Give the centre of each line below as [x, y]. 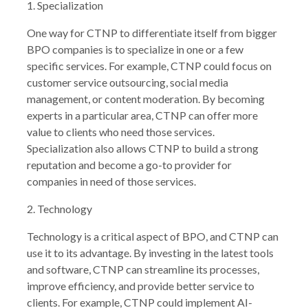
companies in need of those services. [111, 181]
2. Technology [59, 208]
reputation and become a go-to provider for [129, 164]
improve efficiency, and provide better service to [141, 285]
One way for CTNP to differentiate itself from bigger [152, 32]
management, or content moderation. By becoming [146, 98]
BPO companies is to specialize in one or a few [135, 49]
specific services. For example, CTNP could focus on [149, 65]
